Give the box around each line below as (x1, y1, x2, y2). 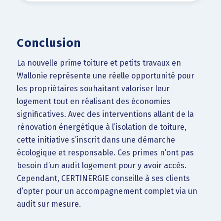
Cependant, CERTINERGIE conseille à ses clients (16, 173, 190, 183)
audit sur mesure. (16, 199, 81, 209)
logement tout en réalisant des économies (16, 96, 171, 106)
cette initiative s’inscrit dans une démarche (16, 135, 175, 145)
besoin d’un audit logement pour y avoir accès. (16, 160, 186, 170)
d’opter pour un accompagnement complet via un (16, 186, 197, 196)
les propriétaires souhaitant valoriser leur (16, 83, 170, 93)
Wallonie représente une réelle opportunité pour (16, 71, 194, 80)
